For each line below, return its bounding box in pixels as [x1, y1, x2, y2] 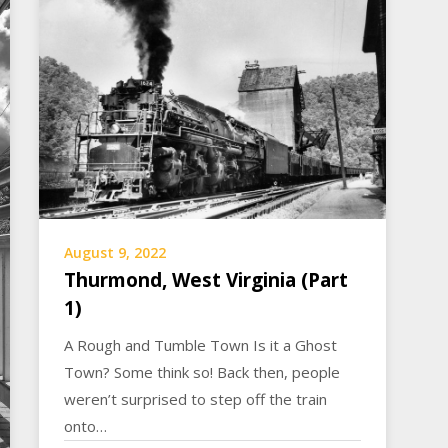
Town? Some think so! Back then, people [64, 361, 341, 382]
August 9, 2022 [64, 242, 167, 262]
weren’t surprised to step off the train [64, 388, 328, 409]
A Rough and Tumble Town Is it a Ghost [64, 334, 338, 355]
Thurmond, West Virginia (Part [64, 266, 349, 293]
